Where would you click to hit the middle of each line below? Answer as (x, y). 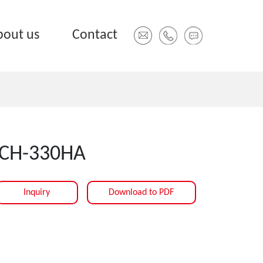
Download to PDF (141, 193)
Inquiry (37, 193)
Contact (95, 35)
